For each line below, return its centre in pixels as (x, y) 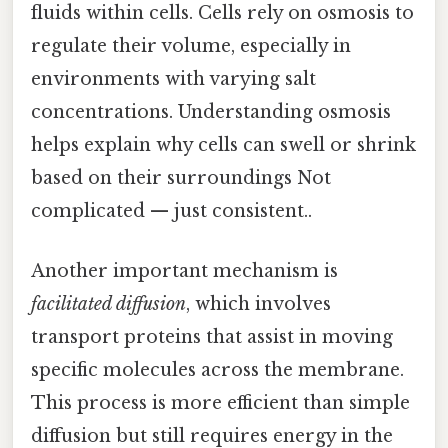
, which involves (258, 303)
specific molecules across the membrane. (217, 369)
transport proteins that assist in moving (212, 336)
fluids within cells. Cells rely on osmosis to (222, 13)
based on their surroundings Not (181, 178)
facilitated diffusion (108, 303)
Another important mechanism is (184, 270)
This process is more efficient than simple (220, 402)
